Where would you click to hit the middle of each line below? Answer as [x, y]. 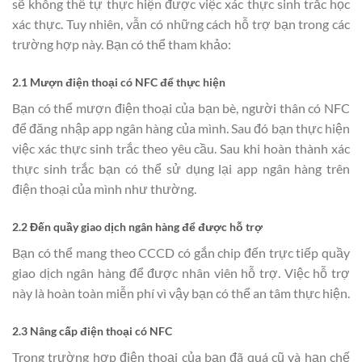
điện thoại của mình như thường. [104, 188]
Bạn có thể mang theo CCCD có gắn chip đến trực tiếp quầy [181, 252]
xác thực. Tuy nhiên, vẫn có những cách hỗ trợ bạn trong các [181, 24]
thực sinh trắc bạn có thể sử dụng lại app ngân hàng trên [181, 168]
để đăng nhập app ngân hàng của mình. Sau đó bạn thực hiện [181, 128]
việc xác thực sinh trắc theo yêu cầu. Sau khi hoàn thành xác [181, 148]
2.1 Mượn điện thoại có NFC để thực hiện [119, 82]
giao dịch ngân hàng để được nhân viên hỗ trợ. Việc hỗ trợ [181, 272]
